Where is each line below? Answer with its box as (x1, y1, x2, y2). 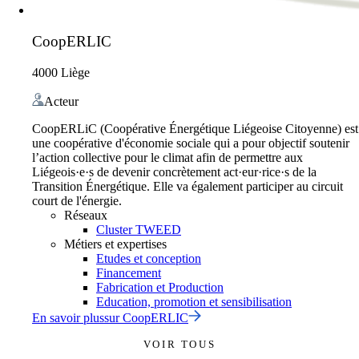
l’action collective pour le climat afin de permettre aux (32, 150, 303, 164)
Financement (96, 265, 161, 280)
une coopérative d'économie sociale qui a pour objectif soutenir (32, 135, 349, 150)
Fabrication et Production (96, 280, 224, 294)
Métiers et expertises (64, 236, 167, 251)
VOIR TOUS (143, 337, 216, 350)
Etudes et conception (96, 251, 201, 265)
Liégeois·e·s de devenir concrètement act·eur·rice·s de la (32, 164, 317, 179)
